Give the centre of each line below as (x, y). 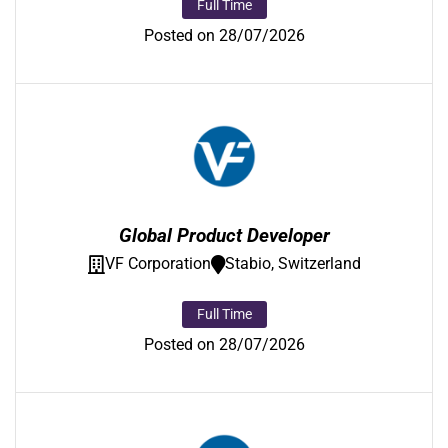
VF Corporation (157, 264)
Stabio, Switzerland (292, 264)
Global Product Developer (224, 236)
